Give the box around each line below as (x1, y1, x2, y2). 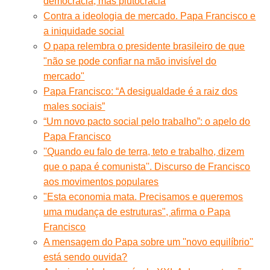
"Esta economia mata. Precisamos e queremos (43, 191, 243, 202)
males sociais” (43, 101, 105, 111)
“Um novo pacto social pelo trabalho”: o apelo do (43, 116, 251, 127)
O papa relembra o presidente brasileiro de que (43, 40, 245, 51)
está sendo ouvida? (43, 251, 128, 262)
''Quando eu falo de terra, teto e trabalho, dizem (43, 146, 245, 157)
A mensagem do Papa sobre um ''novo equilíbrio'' (43, 236, 254, 247)
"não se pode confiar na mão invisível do (43, 55, 217, 66)
